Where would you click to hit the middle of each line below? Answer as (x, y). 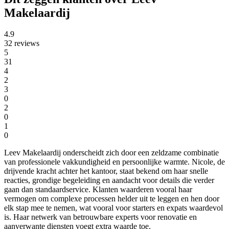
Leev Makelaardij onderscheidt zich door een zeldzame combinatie (111, 153)
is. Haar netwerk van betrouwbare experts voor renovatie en (100, 217)
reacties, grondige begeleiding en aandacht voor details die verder (109, 180)
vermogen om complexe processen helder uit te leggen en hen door (112, 199)
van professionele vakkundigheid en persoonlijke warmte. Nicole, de (114, 162)
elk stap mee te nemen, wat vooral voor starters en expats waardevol (113, 208)
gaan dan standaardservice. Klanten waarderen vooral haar (98, 190)
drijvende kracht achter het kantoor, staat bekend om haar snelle (106, 171)
